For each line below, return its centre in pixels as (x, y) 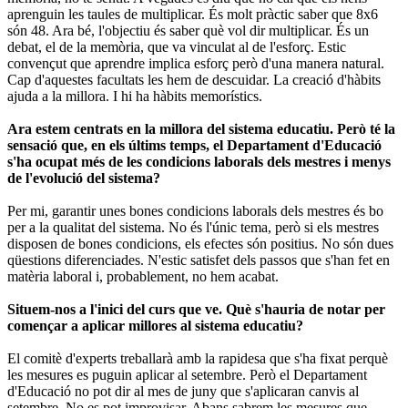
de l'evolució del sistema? (84, 178)
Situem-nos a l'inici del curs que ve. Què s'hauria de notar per (196, 309)
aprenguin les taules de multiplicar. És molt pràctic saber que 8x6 (193, 14)
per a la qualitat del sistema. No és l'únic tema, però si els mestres (193, 227)
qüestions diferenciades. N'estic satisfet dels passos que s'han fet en (199, 260)
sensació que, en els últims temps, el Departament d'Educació (194, 145)
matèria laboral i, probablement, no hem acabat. (143, 276)
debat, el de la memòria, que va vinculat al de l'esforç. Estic (177, 46)
